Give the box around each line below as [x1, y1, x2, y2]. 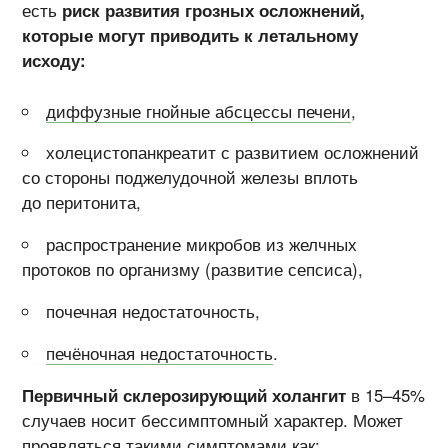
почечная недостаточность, [46, 298, 261, 323]
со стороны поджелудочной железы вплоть [22, 165, 359, 190]
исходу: [22, 48, 87, 73]
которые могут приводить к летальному [22, 23, 359, 48]
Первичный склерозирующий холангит [22, 382, 347, 407]
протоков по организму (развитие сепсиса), [22, 257, 364, 282]
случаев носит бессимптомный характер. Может [22, 407, 404, 432]
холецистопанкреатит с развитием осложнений [46, 140, 420, 165]
